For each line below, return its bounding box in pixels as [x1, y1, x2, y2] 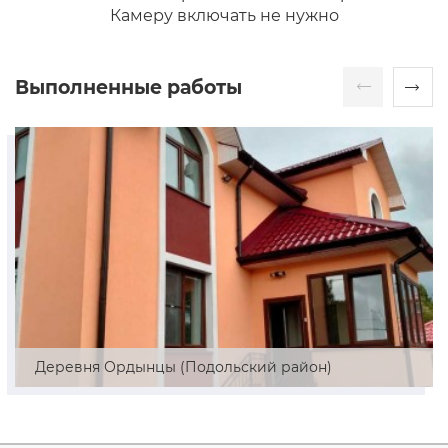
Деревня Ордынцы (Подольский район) [35, 358, 332, 376]
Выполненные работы [15, 74, 242, 99]
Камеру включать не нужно [109, 6, 339, 25]
